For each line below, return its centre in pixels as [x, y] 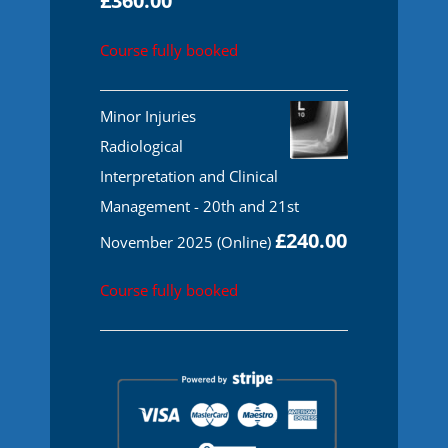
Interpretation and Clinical [188, 176]
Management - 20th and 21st [199, 206]
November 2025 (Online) [185, 242]
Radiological [141, 146]
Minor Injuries [147, 116]
